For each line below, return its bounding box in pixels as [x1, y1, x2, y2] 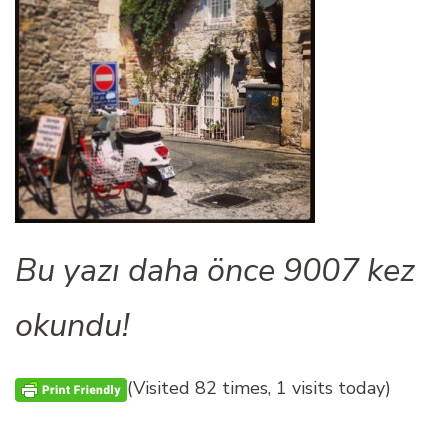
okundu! [15, 302, 129, 347]
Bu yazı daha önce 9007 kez [15, 247, 415, 292]
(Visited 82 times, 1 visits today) [127, 375, 391, 400]
